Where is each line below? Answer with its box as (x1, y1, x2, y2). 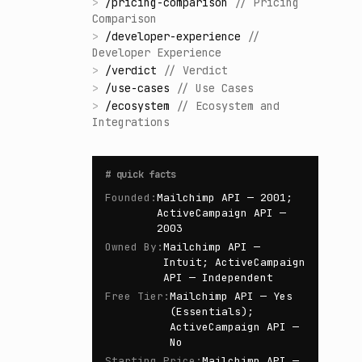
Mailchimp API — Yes (170, 289, 293, 303)
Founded (105, 191, 150, 204)
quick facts (116, 168, 176, 181)
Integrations (92, 115, 170, 129)
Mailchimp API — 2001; (157, 191, 293, 204)
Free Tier (105, 289, 163, 303)
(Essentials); (170, 305, 254, 318)
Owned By (105, 240, 157, 254)
